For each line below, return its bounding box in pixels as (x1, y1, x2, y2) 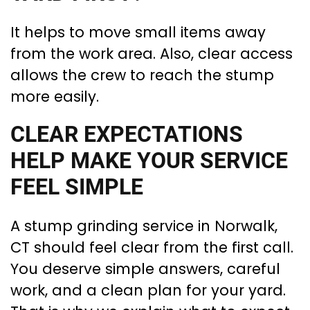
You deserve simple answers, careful (10, 258, 280, 279)
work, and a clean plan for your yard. (10, 280, 286, 300)
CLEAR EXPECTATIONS (10, 121, 243, 147)
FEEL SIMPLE (10, 174, 143, 200)
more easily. (10, 86, 99, 107)
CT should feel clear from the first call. (10, 237, 293, 257)
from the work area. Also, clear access (10, 43, 293, 64)
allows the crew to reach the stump (10, 64, 274, 85)
